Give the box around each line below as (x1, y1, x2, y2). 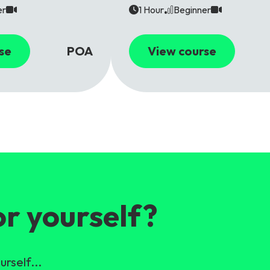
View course (148, 43, 216, 59)
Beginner (174, 4, 211, 16)
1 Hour (139, 4, 164, 16)
